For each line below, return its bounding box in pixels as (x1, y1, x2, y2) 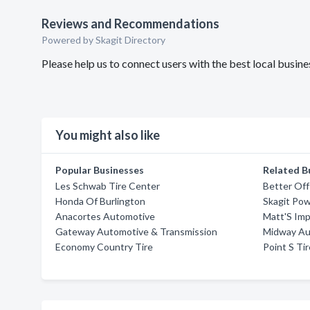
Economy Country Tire (55, 241, 153, 253)
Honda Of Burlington (55, 195, 145, 207)
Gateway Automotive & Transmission (55, 226, 217, 237)
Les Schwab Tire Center (55, 180, 160, 192)
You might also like (55, 127, 160, 143)
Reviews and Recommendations (42, 16, 219, 31)
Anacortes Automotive (55, 210, 155, 222)
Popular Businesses (55, 164, 144, 176)
